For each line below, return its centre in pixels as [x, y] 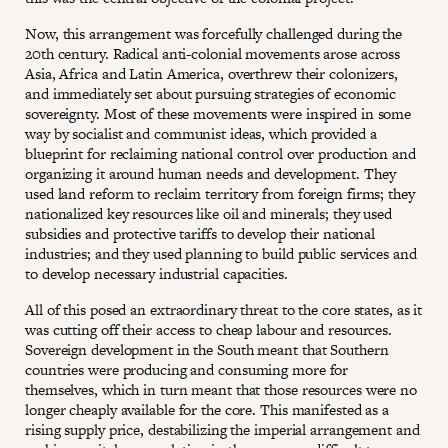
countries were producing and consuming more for [187, 369]
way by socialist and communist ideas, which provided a [201, 133]
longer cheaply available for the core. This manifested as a [207, 409]
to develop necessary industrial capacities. [156, 273]
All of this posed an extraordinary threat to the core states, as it [224, 309]
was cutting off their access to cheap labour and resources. [209, 329]
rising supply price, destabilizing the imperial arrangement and [222, 429]
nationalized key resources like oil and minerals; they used [209, 213]
